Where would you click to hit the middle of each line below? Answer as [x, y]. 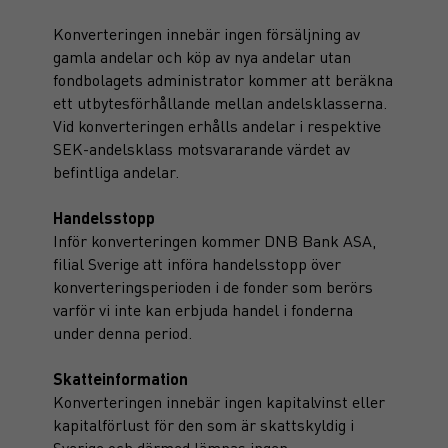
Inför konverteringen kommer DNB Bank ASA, [214, 240]
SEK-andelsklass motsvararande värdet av [201, 148]
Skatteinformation [120, 378]
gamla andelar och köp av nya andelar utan [202, 56]
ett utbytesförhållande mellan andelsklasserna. [220, 102]
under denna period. [122, 332]
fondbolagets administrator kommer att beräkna [223, 79]
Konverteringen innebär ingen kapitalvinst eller [219, 401]
